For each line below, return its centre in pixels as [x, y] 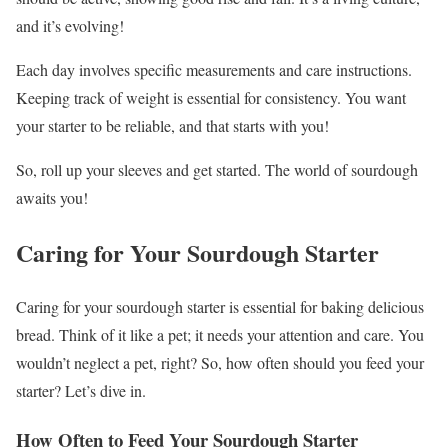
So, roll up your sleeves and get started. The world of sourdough [217, 169]
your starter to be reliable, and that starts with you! [172, 125]
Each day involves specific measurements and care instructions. [214, 69]
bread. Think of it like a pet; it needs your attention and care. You [220, 335]
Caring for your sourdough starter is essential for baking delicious [220, 307]
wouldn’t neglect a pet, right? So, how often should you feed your [220, 363]
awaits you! [52, 197]
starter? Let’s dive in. [81, 391]
